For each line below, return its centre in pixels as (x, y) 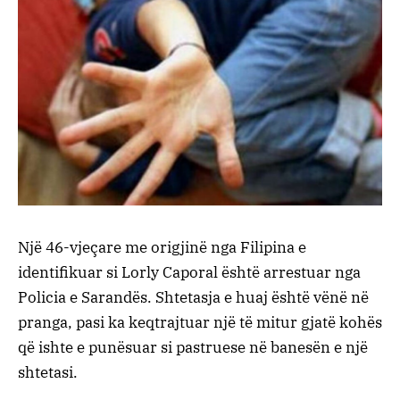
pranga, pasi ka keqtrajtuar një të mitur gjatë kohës (200, 322)
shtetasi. (48, 372)
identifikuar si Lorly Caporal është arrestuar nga (189, 272)
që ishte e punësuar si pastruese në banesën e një (193, 347)
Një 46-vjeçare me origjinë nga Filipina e (162, 247)
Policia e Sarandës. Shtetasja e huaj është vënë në (193, 297)
